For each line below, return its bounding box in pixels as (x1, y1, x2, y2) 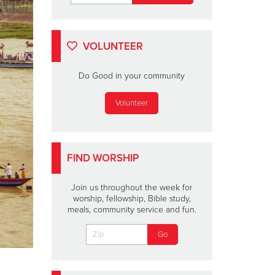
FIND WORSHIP (67, 151, 139, 165)
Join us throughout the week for (71, 182, 193, 193)
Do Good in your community (79, 71, 185, 81)
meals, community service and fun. (67, 204, 196, 215)
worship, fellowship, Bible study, (72, 193, 191, 204)
